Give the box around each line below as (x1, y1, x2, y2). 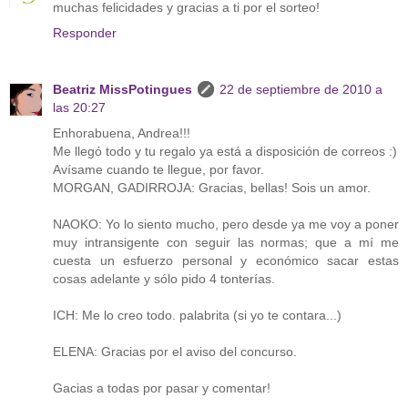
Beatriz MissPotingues (53, 81, 192, 97)
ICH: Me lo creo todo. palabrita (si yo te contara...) (53, 307, 342, 322)
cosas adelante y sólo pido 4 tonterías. (53, 270, 275, 286)
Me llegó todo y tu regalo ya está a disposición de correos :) (53, 143, 397, 158)
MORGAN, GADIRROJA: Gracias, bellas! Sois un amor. (53, 179, 371, 195)
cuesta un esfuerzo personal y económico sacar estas (53, 252, 399, 268)
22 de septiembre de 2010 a (219, 81, 382, 97)
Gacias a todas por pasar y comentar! (53, 380, 270, 395)
